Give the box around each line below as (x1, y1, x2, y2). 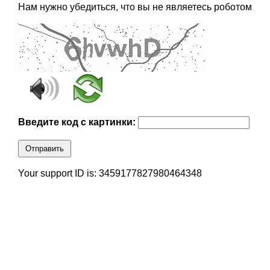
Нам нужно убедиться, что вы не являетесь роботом (17, 2, 252, 13)
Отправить (25, 144, 64, 154)
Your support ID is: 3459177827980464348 (17, 168, 202, 179)
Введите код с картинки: (17, 117, 138, 128)
